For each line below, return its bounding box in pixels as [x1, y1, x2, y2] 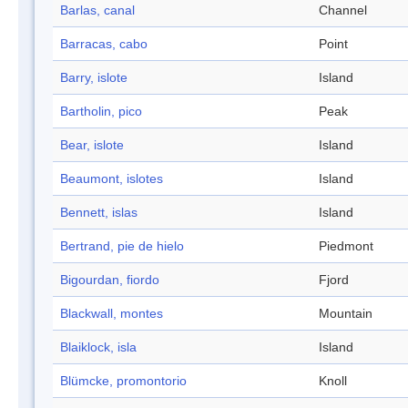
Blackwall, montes [60, 306, 163, 321]
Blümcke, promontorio [60, 373, 187, 389]
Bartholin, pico [60, 104, 142, 119]
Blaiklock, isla [60, 340, 137, 355]
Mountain [319, 306, 372, 321]
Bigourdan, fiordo [60, 272, 159, 288]
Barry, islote [60, 70, 127, 86]
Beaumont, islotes [60, 171, 163, 187]
